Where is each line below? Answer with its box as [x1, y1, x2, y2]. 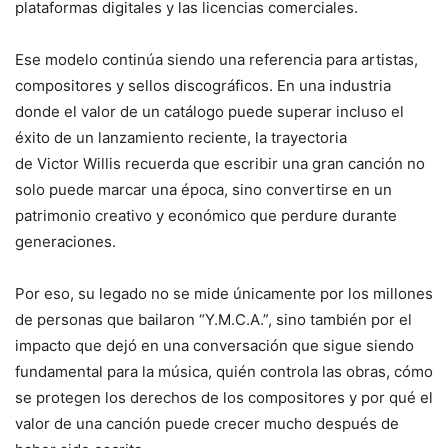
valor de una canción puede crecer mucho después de [15, 413, 399, 433]
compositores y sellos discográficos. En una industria [15, 75, 391, 95]
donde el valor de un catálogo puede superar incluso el [15, 101, 404, 121]
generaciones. [15, 231, 120, 251]
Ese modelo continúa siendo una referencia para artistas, [15, 49, 418, 69]
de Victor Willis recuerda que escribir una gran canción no [15, 153, 425, 173]
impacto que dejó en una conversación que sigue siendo [15, 335, 414, 355]
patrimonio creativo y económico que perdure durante [15, 205, 397, 225]
